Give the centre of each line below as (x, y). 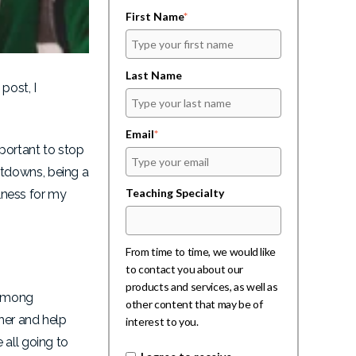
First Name (155, 16)
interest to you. (162, 321)
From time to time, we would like (201, 251)
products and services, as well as (202, 286)
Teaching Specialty (175, 192)
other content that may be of (194, 304)
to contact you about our (184, 269)
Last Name (155, 75)
